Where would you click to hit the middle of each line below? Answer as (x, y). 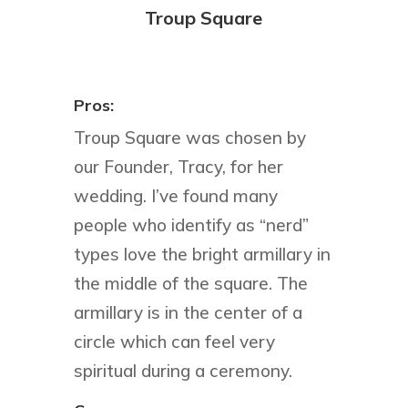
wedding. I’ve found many (175, 196)
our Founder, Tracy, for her (178, 167)
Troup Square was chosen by (189, 138)
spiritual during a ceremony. (183, 371)
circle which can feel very (174, 342)
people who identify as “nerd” (191, 225)
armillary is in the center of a (188, 313)
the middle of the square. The (190, 284)
